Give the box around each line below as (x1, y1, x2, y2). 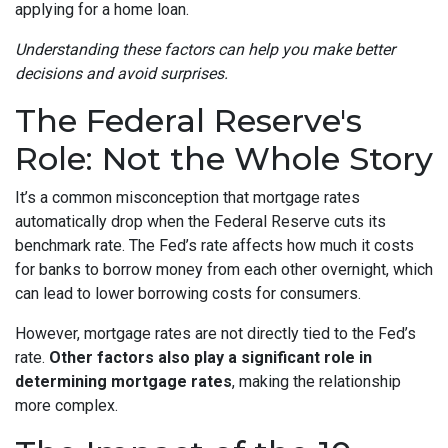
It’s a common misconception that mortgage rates (15, 188, 360, 208)
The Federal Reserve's (15, 101, 362, 141)
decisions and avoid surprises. (15, 64, 228, 84)
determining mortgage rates (15, 372, 232, 392)
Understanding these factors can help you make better (15, 40, 395, 60)
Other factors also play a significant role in (49, 348, 372, 368)
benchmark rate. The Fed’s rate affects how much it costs (15, 236, 414, 256)
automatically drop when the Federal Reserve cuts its (15, 212, 386, 232)
